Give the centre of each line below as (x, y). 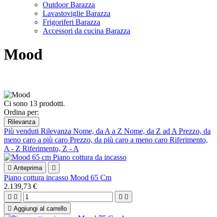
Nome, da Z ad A (151, 131)
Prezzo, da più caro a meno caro (120, 139)
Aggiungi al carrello (40, 208)
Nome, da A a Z (99, 131)
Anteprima (28, 168)
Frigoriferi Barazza (71, 22)
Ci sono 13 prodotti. (34, 103)
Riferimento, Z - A (51, 148)
